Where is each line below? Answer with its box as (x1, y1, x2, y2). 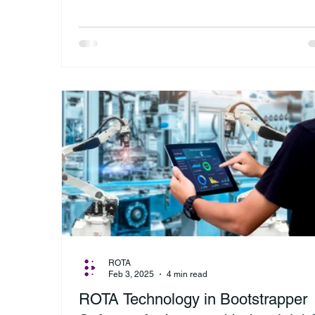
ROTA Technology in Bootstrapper (79, 290, 307, 308)
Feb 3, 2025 (108, 269, 154, 280)
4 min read (167, 269, 207, 280)
